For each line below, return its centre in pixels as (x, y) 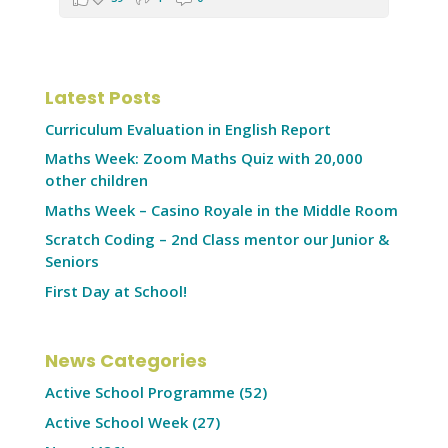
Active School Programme (139, 392)
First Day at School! (115, 290)
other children (96, 180)
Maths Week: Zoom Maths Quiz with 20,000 (203, 158)
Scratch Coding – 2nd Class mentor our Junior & (216, 239)
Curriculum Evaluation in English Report (187, 128)
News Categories (125, 361)
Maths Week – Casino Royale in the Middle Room (221, 209)
